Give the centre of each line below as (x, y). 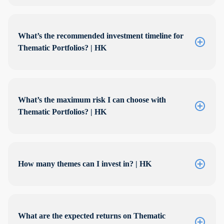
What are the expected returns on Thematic (92, 216)
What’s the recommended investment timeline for (101, 36)
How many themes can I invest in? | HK (85, 164)
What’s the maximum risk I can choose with (92, 100)
